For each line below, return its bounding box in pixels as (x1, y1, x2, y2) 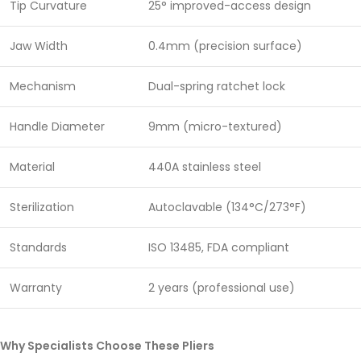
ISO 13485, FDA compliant (148, 239, 289, 256)
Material (10, 159, 55, 176)
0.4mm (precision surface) (148, 38, 302, 55)
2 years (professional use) (148, 280, 295, 297)
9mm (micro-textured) (148, 118, 282, 135)
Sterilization (10, 199, 74, 216)
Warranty (10, 280, 62, 297)
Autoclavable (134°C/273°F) (148, 199, 306, 216)
